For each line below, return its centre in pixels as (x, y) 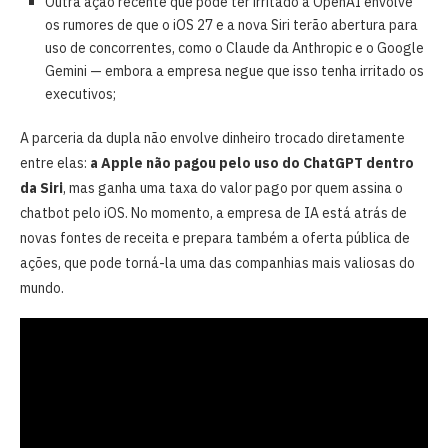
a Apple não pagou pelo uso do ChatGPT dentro (250, 162)
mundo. (42, 287)
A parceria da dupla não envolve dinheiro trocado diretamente (212, 137)
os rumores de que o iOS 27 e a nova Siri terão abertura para (231, 24)
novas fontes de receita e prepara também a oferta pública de (215, 237)
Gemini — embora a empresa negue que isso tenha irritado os (234, 70)
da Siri (41, 187)
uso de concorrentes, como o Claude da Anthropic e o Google (234, 47)
